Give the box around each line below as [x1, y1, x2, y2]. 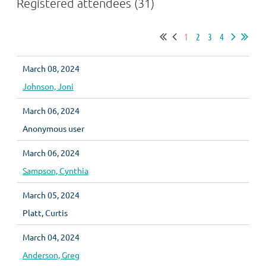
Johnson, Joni [23, 81, 74, 91]
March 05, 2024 [23, 189, 80, 200]
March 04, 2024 [23, 232, 80, 242]
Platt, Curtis [23, 207, 68, 218]
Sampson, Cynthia [23, 165, 88, 176]
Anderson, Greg [23, 249, 80, 260]
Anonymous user [23, 123, 84, 134]
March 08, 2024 [23, 63, 80, 74]
